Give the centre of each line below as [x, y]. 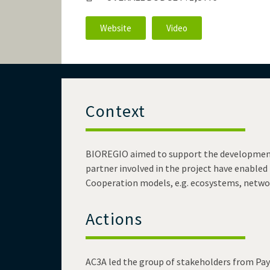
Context [116, 111]
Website [116, 28]
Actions [114, 219]
